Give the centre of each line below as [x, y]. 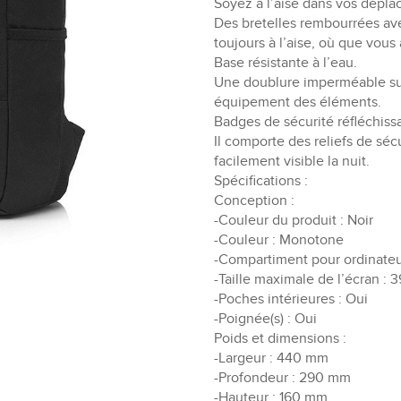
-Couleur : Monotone [279, 240]
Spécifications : [261, 181]
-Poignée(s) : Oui [265, 319]
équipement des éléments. [298, 102]
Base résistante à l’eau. [286, 63]
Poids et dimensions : [280, 338]
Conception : [254, 200]
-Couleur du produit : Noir [294, 220]
